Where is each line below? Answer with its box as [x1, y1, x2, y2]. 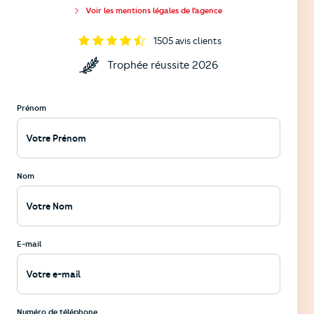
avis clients [175, 34, 221, 46]
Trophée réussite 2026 [107, 58, 218, 71]
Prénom [17, 102, 46, 113]
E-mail [17, 238, 41, 249]
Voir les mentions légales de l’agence [85, 5, 222, 15]
